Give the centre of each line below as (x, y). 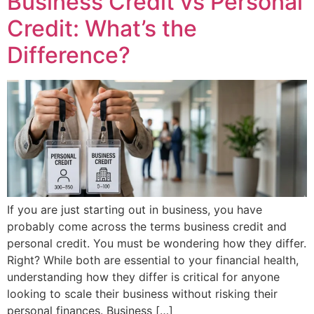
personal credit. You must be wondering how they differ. (157, 243)
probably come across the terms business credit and (147, 226)
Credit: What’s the (102, 28)
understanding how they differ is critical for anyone (143, 277)
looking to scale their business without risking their (142, 293)
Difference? (69, 55)
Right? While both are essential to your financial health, (153, 260)
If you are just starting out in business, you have (135, 209)
